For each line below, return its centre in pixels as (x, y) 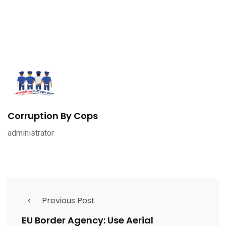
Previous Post (68, 200)
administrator (31, 133)
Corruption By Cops (53, 116)
